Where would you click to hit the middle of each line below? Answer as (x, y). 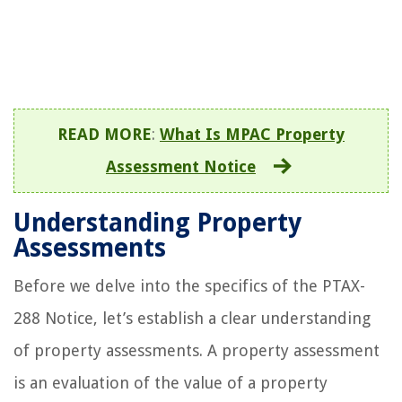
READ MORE (105, 134)
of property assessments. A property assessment (197, 350)
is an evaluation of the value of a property (170, 382)
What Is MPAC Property (252, 134)
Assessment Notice (181, 166)
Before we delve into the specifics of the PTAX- (189, 285)
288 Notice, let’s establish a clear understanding (192, 318)
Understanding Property (157, 223)
